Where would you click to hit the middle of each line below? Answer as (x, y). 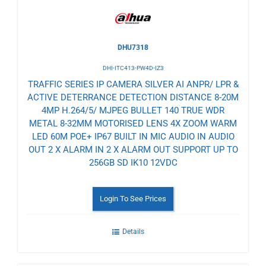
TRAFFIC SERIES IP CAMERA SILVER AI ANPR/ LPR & (133, 84)
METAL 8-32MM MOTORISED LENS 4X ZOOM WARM (133, 123)
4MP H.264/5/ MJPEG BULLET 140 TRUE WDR (133, 110)
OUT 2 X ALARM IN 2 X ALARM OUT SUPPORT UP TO (133, 149)
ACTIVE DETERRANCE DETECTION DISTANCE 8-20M (133, 97)
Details (133, 231)
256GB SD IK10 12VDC (133, 162)
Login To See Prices (133, 198)
